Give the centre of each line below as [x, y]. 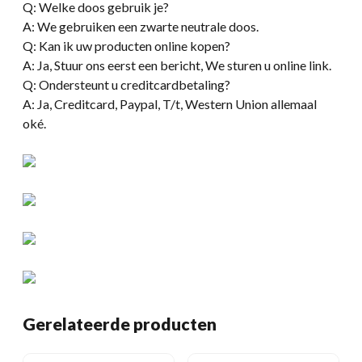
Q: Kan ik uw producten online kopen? [126, 45]
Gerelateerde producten [120, 323]
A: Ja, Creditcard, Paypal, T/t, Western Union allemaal [170, 103]
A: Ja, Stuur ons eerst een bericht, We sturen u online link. [177, 65]
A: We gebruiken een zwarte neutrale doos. [141, 26]
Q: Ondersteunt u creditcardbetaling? [126, 84]
